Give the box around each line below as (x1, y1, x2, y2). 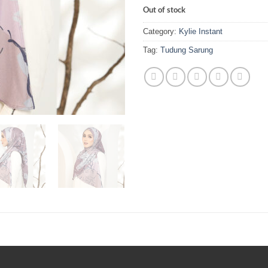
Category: (143, 26, 179, 36)
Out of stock (143, 4, 185, 14)
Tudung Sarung (160, 45, 213, 54)
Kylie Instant (179, 26, 223, 36)
